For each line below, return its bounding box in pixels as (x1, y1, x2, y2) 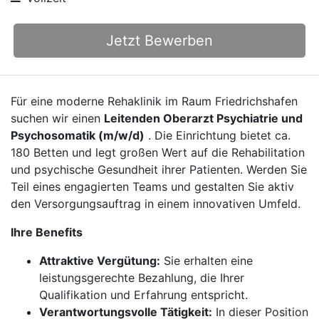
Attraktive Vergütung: (39, 253, 160, 268)
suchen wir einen (11, 111, 104, 125)
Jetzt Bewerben (106, 32, 213, 49)
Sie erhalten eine (160, 253, 253, 268)
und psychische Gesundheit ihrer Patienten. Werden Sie (11, 162, 307, 177)
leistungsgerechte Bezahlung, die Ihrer (39, 271, 244, 285)
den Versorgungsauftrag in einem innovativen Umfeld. (11, 197, 300, 211)
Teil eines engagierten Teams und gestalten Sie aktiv (11, 179, 294, 194)
